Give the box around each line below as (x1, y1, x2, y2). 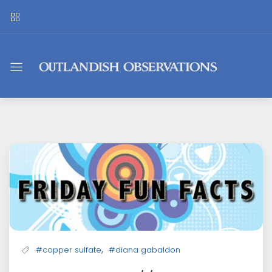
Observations (36, 72, 180, 102)
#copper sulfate (36, 244, 101, 256)
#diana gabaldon (109, 244, 180, 256)
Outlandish (36, 47, 155, 76)
